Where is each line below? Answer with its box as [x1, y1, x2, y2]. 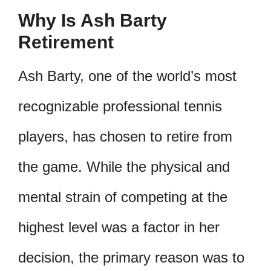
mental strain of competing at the [18, 189, 227, 205]
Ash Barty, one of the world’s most [18, 68, 237, 84]
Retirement [18, 32, 114, 52]
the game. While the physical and [18, 158, 230, 175]
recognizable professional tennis [18, 98, 222, 114]
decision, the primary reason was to [18, 249, 244, 266]
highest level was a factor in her [18, 219, 220, 235]
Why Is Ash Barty [18, 10, 167, 30]
